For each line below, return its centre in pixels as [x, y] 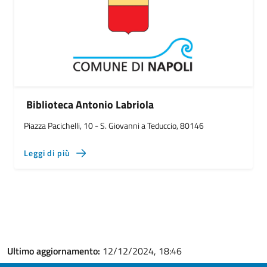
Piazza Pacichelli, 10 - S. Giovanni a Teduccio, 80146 [114, 125]
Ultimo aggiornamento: [55, 251]
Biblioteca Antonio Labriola [90, 105]
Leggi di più [47, 153]
